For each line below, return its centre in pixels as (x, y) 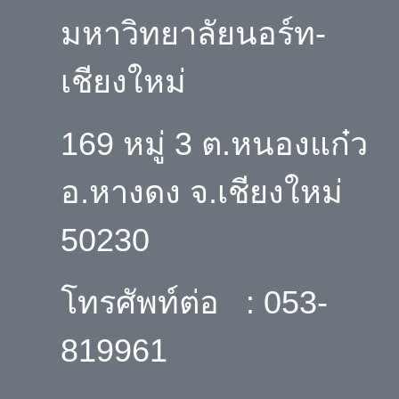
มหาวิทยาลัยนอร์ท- (193, 34)
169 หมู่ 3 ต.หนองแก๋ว (214, 144)
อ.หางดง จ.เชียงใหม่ (206, 192)
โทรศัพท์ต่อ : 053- (194, 303)
